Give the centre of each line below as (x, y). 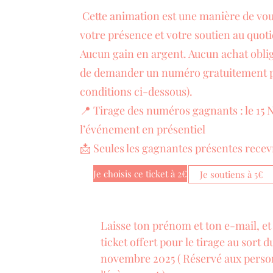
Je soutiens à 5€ (232, 174)
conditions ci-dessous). (136, 91)
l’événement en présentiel (143, 129)
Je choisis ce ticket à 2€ (140, 173)
